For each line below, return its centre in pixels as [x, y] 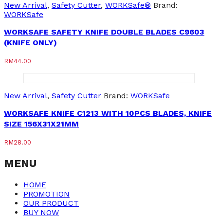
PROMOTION [46, 194]
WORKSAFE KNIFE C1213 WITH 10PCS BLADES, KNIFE [108, 113]
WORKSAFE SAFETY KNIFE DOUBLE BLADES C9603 [104, 32]
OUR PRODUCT [51, 203]
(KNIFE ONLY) [30, 43]
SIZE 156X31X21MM [41, 124]
